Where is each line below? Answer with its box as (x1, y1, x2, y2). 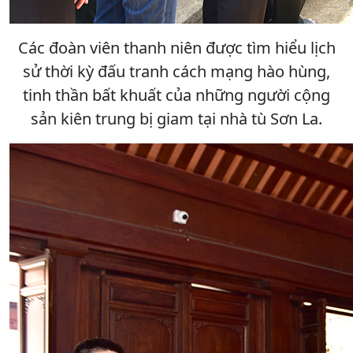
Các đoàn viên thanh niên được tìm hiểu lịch (17, 36, 336, 58)
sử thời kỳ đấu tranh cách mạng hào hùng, (23, 60, 330, 82)
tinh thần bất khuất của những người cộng (23, 84, 330, 106)
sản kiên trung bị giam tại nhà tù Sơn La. (31, 107, 322, 129)
